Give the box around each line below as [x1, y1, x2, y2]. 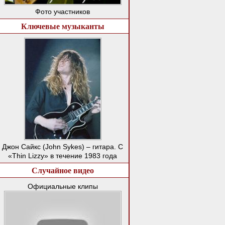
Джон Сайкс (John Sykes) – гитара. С [2, 143, 123, 151]
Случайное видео [31, 164, 94, 176]
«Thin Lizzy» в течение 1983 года [8, 152, 117, 160]
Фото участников [35, 8, 90, 16]
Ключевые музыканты [21, 20, 104, 32]
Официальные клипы [27, 182, 98, 191]
